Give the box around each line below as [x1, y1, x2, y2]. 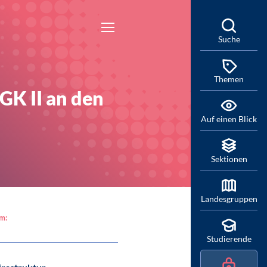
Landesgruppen [201, 194, 257, 204]
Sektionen [210, 154, 247, 164]
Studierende [206, 234, 252, 244]
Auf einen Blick [201, 114, 257, 124]
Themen [214, 74, 244, 84]
